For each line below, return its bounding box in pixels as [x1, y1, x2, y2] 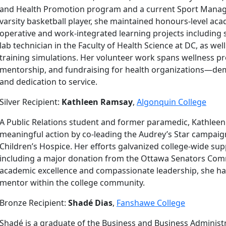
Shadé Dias [68, 197, 112, 208]
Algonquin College [137, 96, 206, 107]
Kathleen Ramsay [62, 96, 133, 107]
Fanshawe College [117, 197, 185, 208]
